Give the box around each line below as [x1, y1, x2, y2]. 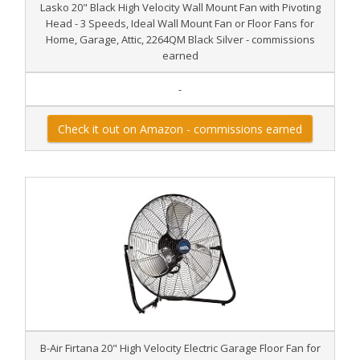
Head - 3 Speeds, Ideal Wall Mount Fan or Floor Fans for [46, 16, 314, 31]
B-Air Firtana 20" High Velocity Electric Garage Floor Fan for [39, 341, 321, 355]
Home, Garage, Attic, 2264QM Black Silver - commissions [45, 32, 315, 47]
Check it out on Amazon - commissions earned [58, 121, 302, 137]
